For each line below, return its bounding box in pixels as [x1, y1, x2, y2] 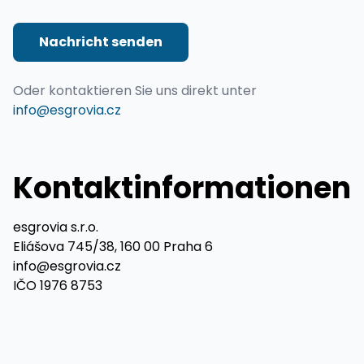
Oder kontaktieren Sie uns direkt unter [13, 81, 257, 101]
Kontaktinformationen [13, 167, 351, 210]
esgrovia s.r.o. [13, 218, 98, 237]
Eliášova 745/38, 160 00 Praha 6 [13, 237, 213, 257]
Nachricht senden [39, 32, 162, 52]
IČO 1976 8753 [13, 276, 102, 296]
